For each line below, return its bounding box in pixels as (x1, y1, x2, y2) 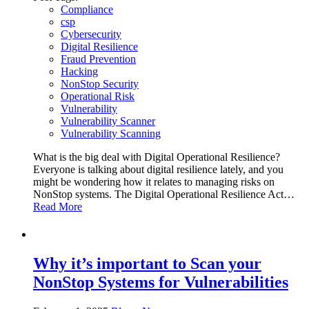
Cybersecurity (61, 28, 121, 41)
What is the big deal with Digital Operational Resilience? (33, 151, 280, 163)
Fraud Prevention (61, 53, 136, 66)
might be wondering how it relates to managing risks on (33, 176, 275, 188)
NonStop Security (61, 78, 139, 90)
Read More (33, 201, 82, 213)
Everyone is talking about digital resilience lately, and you (33, 163, 283, 176)
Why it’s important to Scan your (33, 255, 261, 273)
